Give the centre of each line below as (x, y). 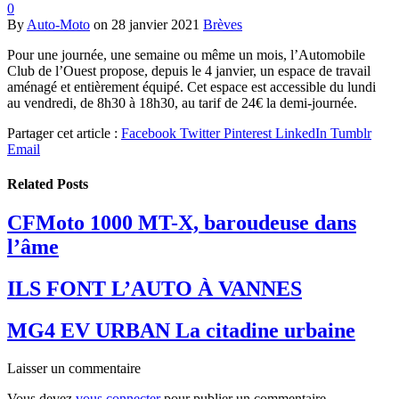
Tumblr (351, 133)
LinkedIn (301, 133)
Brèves (223, 24)
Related (32, 184)
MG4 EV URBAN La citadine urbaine (181, 331)
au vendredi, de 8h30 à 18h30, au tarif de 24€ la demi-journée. (182, 102)
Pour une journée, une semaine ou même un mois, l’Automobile (186, 54)
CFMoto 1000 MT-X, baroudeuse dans (182, 223)
